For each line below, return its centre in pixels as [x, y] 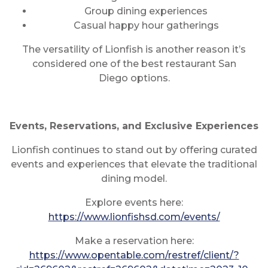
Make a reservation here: [134, 241]
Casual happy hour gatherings [146, 25]
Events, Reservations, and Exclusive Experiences [134, 126]
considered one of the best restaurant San [134, 64]
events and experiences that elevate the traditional [134, 164]
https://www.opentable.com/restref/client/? [134, 255]
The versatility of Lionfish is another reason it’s [134, 49]
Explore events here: [134, 202]
